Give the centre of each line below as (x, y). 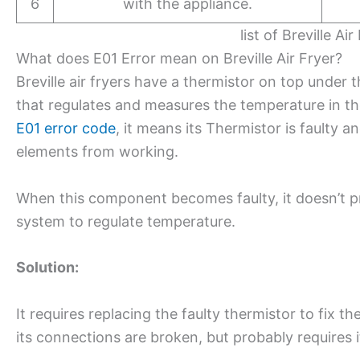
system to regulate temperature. (126, 221)
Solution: (47, 268)
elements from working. (99, 151)
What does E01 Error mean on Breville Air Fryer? (179, 58)
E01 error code (66, 128)
